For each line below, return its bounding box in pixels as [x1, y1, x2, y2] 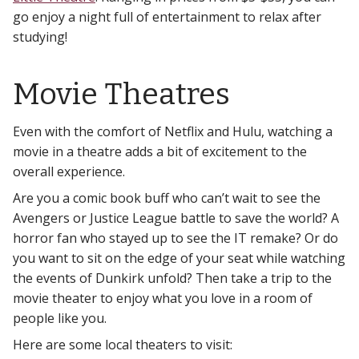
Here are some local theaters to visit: [13, 335, 232, 353]
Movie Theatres [13, 75, 230, 112]
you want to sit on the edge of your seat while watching [13, 248, 345, 267]
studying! [13, 27, 67, 46]
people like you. [13, 309, 107, 327]
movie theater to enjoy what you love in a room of [13, 288, 313, 307]
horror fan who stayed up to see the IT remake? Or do [13, 228, 338, 247]
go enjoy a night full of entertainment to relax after [13, 7, 321, 26]
